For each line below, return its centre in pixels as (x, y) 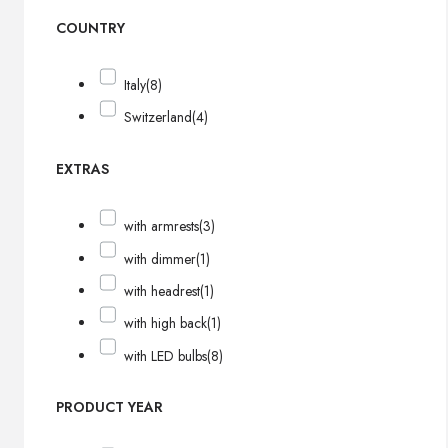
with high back (166, 323)
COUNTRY (90, 27)
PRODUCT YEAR (109, 407)
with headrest (162, 290)
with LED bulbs (166, 355)
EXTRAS (82, 169)
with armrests (162, 226)
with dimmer (160, 258)
